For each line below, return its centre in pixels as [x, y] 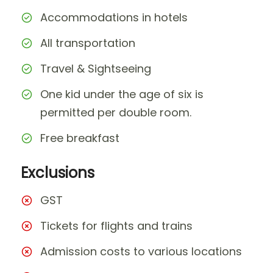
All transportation [88, 43]
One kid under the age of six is [122, 94]
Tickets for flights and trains [116, 225]
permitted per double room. [116, 112]
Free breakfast [80, 138]
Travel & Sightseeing [96, 68]
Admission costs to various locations [141, 251]
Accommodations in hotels [114, 17]
